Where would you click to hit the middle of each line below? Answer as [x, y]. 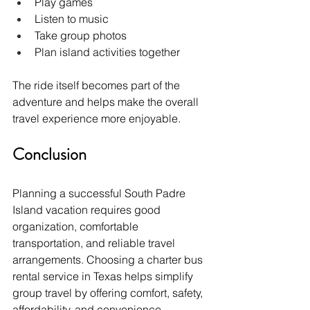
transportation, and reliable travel [95, 243]
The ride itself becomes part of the [98, 85]
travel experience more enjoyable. [97, 118]
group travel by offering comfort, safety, [109, 292]
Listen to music [72, 18]
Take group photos [81, 35]
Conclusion [49, 154]
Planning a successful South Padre [100, 193]
